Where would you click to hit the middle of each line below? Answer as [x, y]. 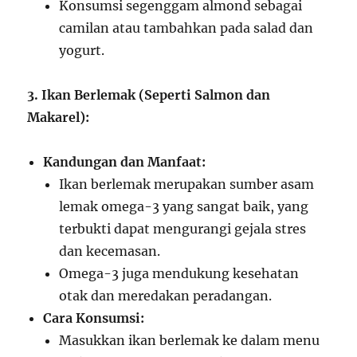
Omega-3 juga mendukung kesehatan [179, 273]
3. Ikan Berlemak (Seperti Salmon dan [149, 95]
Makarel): [59, 117]
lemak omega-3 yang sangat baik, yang [184, 206]
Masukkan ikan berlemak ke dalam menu [190, 340]
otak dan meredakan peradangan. [166, 296]
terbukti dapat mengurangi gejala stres [183, 229]
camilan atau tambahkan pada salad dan [186, 28]
